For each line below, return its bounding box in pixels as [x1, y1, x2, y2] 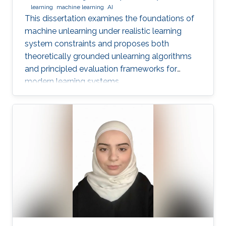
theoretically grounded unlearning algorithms [25, 51, 192, 61]
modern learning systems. [25, 76, 121, 86]
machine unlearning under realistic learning [25, 26, 182, 36]
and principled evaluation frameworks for [25, 64, 177, 74]
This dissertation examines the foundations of [25, 13, 194, 23]
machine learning [56, 3, 104, 11]
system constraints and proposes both [25, 38, 169, 48]
